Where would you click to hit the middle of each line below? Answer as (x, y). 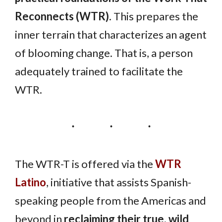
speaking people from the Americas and (111, 200)
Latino (30, 182)
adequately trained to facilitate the (99, 71)
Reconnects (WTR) (62, 16)
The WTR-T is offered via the (85, 164)
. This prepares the (154, 16)
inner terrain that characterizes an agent (111, 35)
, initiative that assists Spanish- (119, 182)
